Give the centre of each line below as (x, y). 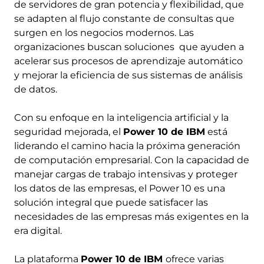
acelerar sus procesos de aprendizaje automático (128, 61)
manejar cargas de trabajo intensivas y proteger (126, 174)
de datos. (36, 89)
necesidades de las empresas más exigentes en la (131, 216)
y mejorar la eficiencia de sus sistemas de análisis (128, 75)
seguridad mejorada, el (69, 131)
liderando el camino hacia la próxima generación (127, 146)
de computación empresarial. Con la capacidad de (132, 160)
